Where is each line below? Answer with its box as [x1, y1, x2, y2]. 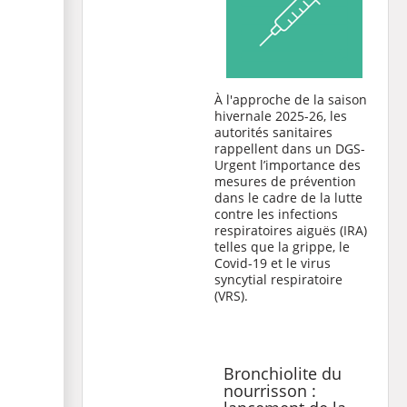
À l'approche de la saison [214, 91, 367, 108]
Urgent [214, 156, 256, 174]
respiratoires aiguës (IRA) [214, 222, 367, 239]
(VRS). [214, 287, 248, 304]
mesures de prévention [214, 173, 356, 190]
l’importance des [256, 156, 361, 174]
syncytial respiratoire [214, 271, 342, 288]
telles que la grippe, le [214, 238, 350, 255]
